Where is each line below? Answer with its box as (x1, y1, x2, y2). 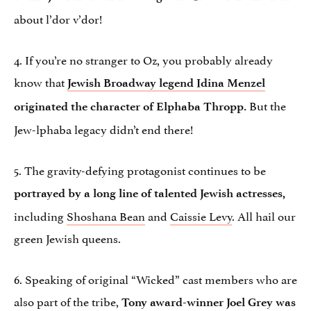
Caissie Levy (170, 206, 232, 225)
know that (14, 72, 67, 91)
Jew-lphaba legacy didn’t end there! (14, 119, 193, 138)
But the (246, 96, 286, 115)
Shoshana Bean (67, 206, 145, 225)
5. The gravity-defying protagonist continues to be (14, 160, 266, 179)
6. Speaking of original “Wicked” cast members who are (14, 269, 297, 288)
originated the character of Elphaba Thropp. (14, 99, 246, 114)
